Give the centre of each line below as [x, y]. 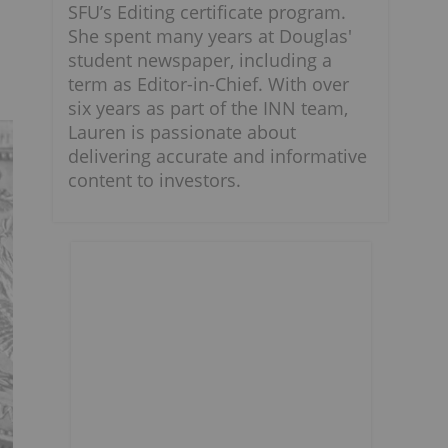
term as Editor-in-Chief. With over [208, 84]
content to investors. [154, 180]
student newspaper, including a [200, 60]
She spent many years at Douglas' [210, 36]
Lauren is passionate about [182, 132]
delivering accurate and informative [217, 156]
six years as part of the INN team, [208, 108]
